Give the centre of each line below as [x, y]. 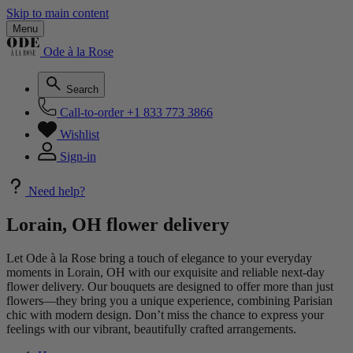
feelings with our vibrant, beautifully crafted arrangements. [151, 329]
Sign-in [78, 156]
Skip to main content [58, 13]
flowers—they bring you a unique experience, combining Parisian [169, 300]
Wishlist [80, 134]
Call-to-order [92, 112]
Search [82, 89]
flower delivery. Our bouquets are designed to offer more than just [170, 286]
